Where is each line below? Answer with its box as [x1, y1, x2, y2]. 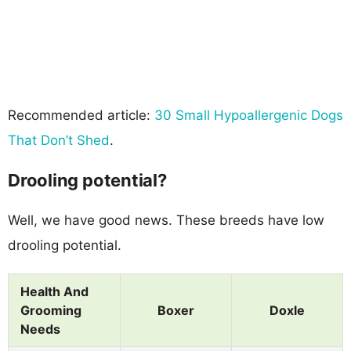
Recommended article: [8, 107, 154, 123]
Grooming [20, 302, 81, 318]
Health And [20, 283, 89, 299]
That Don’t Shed [8, 132, 110, 148]
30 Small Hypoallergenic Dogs [154, 107, 343, 123]
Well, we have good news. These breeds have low [8, 212, 324, 228]
